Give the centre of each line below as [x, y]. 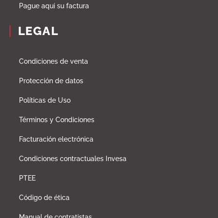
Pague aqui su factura [54, 6]
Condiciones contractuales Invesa [73, 159]
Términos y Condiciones [56, 120]
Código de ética [44, 198]
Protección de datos [51, 81]
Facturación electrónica [56, 139]
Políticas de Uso [45, 100]
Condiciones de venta [53, 62]
